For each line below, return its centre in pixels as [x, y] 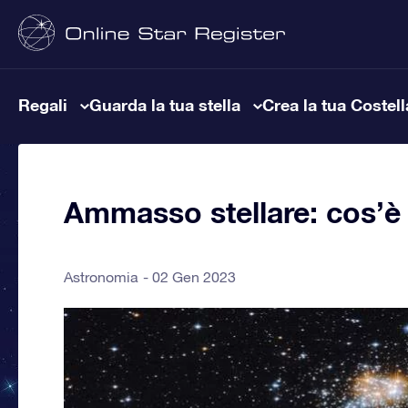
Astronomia [101, 277]
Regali [43, 105]
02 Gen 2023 [194, 277]
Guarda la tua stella [165, 105]
